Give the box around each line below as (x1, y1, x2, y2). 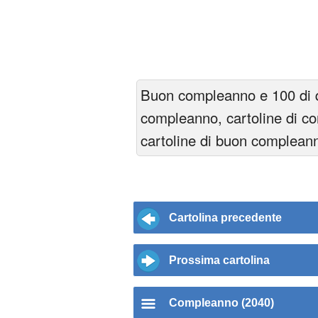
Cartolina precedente (169, 212, 282, 224)
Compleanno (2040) (169, 297, 274, 309)
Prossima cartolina (169, 254, 270, 267)
